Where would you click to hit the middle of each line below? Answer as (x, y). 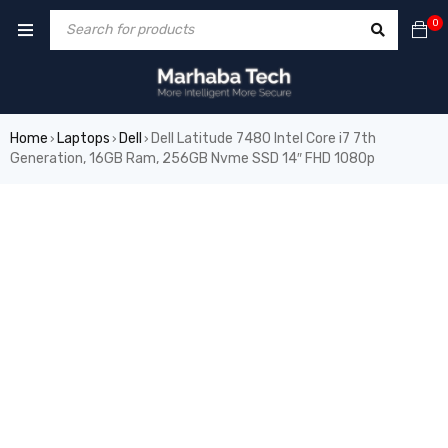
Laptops (83, 138)
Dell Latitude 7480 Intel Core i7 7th (263, 138)
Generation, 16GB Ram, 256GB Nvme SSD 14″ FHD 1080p (192, 158)
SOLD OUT (51, 215)
